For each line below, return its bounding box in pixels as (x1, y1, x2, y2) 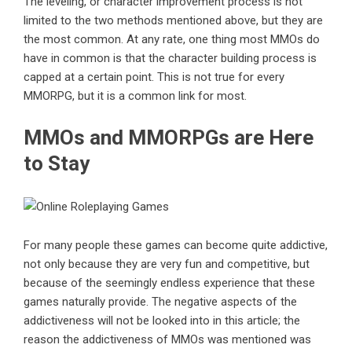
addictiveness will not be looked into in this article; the (24, 313, 300, 328)
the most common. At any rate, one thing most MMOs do (24, 32, 320, 47)
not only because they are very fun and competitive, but (24, 257, 310, 272)
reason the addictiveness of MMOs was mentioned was (24, 332, 311, 347)
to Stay (24, 152, 90, 176)
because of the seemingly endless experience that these (24, 276, 315, 291)
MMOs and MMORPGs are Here (24, 126, 313, 150)
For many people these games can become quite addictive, (24, 238, 328, 253)
